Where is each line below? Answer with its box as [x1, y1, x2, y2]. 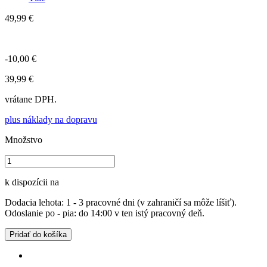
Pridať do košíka [10, 229, 67, 239]
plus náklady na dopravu [5, 114, 97, 125]
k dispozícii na [5, 176, 59, 187]
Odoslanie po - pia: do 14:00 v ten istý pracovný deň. [5, 207, 204, 218]
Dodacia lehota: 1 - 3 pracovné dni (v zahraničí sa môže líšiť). [5, 197, 237, 207]
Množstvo [5, 134, 42, 145]
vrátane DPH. [5, 94, 57, 104]
